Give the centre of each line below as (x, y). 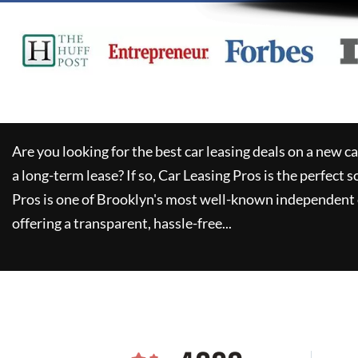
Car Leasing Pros (210, 175)
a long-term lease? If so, (84, 175)
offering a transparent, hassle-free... (122, 223)
